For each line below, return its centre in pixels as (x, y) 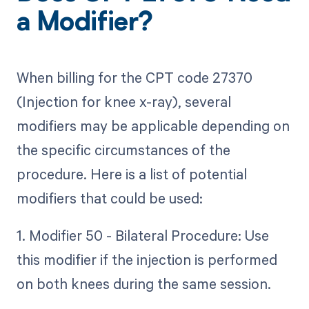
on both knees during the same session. (143, 283)
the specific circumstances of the (123, 149)
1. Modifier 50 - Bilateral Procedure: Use (142, 235)
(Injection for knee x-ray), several (123, 101)
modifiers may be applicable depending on (153, 125)
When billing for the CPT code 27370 (134, 77)
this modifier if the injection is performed (147, 259)
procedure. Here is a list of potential (131, 173)
